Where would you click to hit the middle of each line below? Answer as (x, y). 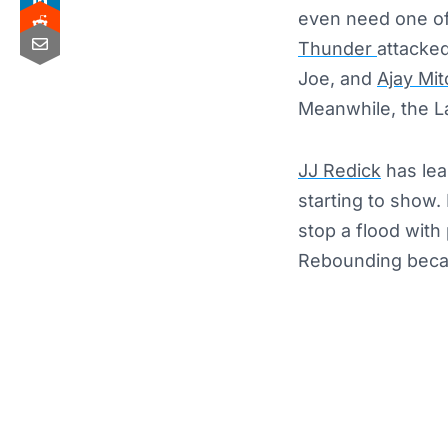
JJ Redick (339, 171)
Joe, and (337, 79)
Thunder (337, 49)
